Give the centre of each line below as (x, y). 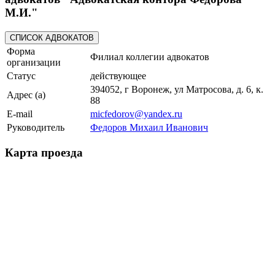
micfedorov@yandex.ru (136, 114)
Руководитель (36, 127)
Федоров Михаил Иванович (149, 127)
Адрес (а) (26, 95)
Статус (21, 76)
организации (34, 62)
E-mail (20, 114)
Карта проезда (44, 153)
